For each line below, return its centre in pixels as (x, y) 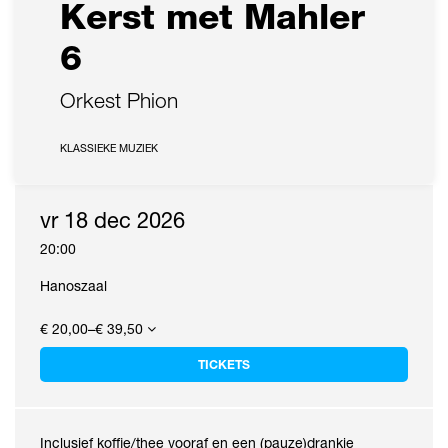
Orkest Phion (119, 100)
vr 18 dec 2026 (112, 220)
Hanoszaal (73, 285)
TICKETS (224, 364)
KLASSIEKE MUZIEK (109, 148)
